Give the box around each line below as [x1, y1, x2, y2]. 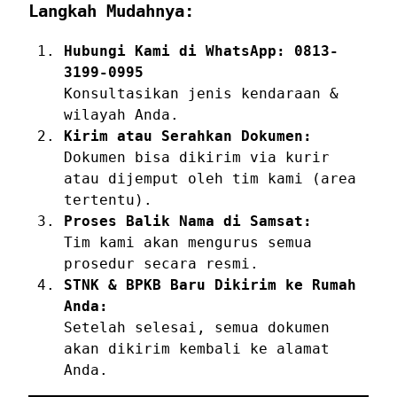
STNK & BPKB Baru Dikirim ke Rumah [64, 276, 356, 293]
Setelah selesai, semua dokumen [64, 318, 330, 336]
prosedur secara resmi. [64, 254, 259, 272]
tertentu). [64, 191, 152, 208]
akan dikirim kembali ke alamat [64, 339, 330, 357]
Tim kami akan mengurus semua [64, 233, 312, 251]
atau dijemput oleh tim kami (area [64, 169, 356, 187]
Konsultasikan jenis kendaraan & [64, 84, 339, 102]
